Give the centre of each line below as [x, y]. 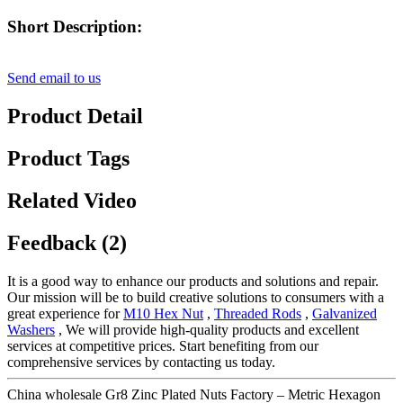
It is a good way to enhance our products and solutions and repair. [193, 281]
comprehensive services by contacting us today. [141, 362]
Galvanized [345, 313]
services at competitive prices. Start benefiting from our [163, 345]
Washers [31, 329]
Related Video [72, 200]
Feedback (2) [67, 242]
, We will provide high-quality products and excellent [207, 329]
